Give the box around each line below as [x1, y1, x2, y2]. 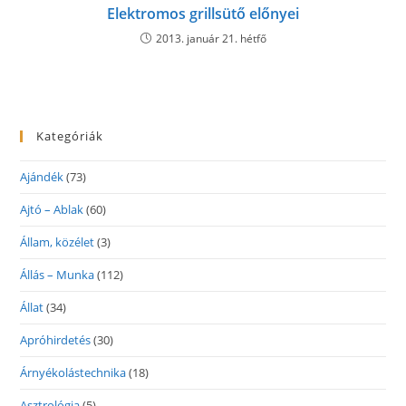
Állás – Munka [20, 266, 95, 283]
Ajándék [20, 169, 64, 185]
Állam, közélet [20, 234, 95, 250]
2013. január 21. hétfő [155, 31, 266, 46]
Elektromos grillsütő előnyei [107, 4, 299, 24]
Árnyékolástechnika [20, 364, 127, 381]
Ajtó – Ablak [20, 201, 84, 217]
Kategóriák [36, 128, 104, 144]
